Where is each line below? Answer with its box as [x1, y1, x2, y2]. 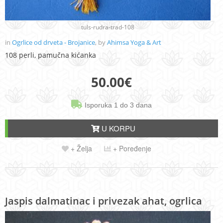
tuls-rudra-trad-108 [81, 23, 134, 32]
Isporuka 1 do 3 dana [83, 101, 152, 110]
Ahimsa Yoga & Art [107, 38, 161, 47]
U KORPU [99, 123, 135, 134]
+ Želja [69, 143, 92, 154]
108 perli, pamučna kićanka [5, 50, 96, 60]
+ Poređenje [111, 143, 151, 154]
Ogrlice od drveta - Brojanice [12, 38, 95, 47]
